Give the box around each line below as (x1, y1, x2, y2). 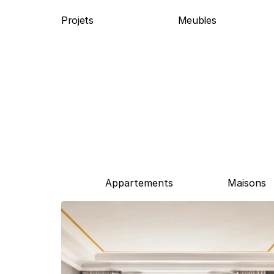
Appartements (105, 176, 173, 189)
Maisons (228, 176, 266, 189)
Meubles (177, 14, 217, 26)
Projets (61, 14, 94, 26)
